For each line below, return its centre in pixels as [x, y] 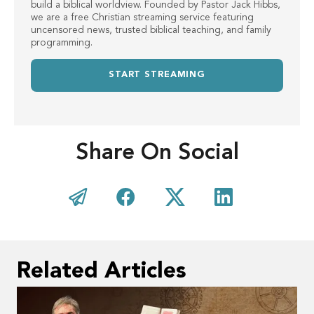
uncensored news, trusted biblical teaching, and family [151, 30]
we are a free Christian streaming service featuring [142, 17]
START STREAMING [157, 75]
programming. [62, 42]
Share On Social [157, 153]
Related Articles [102, 272]
